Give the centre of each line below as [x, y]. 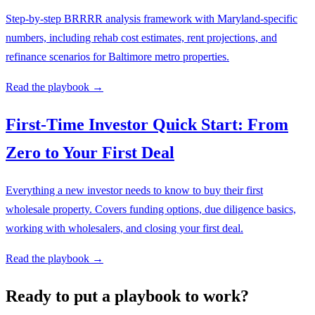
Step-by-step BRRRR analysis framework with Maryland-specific [152, 19]
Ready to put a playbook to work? [127, 296]
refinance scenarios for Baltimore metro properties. [117, 57]
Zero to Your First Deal [90, 153]
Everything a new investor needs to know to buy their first [134, 191]
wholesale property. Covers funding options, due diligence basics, [151, 210]
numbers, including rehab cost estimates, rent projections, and [141, 38]
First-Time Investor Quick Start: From [147, 125]
